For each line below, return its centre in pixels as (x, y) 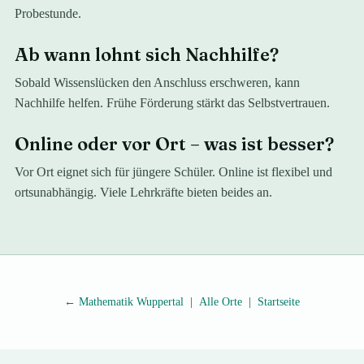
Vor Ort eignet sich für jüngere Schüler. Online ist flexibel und (174, 172)
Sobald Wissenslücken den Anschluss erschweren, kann (158, 82)
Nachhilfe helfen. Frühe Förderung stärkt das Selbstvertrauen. (173, 103)
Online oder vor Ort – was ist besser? (175, 144)
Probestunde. (48, 13)
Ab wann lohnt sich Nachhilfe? (147, 54)
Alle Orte (221, 302)
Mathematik (106, 302)
